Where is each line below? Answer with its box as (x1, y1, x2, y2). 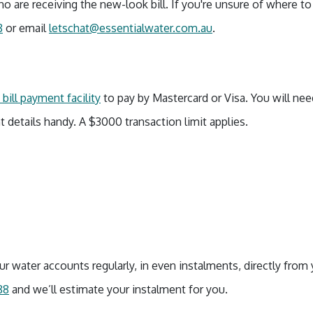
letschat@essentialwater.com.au (49, 21, 212, 35)
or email (3, 21, 49, 35)
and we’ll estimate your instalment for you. (9, 282, 228, 296)
